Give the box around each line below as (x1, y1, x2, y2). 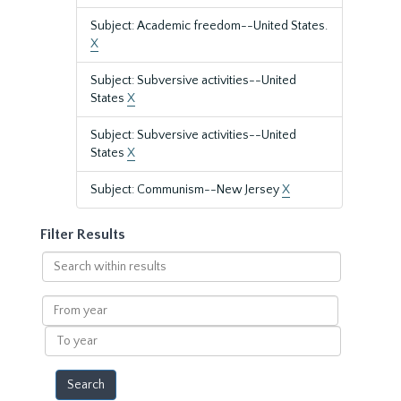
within (40, 270, 78, 285)
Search (40, 252, 81, 267)
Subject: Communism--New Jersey (90, 183, 282, 197)
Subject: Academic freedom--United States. (90, 19, 328, 33)
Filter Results (40, 226, 125, 243)
